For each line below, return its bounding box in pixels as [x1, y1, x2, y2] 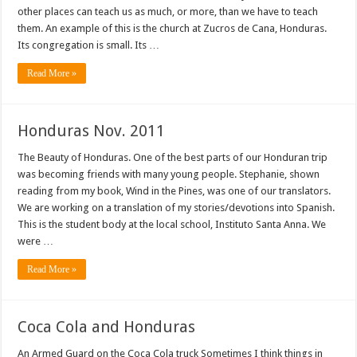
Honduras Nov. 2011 [18, 121, 166, 141]
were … [18, 235, 54, 248]
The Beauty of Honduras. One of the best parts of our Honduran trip [18, 151, 328, 164]
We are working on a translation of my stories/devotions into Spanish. [18, 202, 335, 214]
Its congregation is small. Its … [18, 39, 160, 52]
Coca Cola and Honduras [18, 317, 196, 337]
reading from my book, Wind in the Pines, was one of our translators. [18, 185, 331, 198]
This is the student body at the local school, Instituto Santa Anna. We [18, 218, 327, 231]
